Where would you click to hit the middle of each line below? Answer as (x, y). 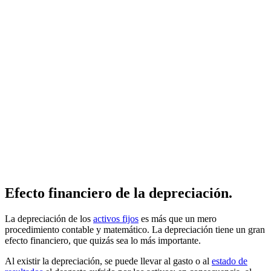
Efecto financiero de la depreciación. (119, 193)
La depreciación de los (49, 218)
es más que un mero (178, 218)
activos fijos (116, 218)
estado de (230, 261)
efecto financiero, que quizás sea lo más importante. (103, 240)
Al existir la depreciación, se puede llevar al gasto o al (108, 261)
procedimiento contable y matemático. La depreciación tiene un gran (135, 229)
